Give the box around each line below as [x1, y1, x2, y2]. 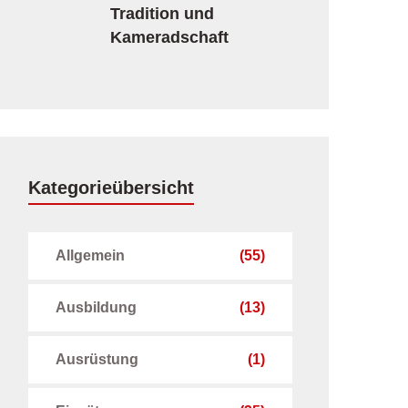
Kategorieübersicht [28, 178, 194, 198]
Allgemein [56, 248, 125, 263]
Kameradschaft [110, 28, 229, 46]
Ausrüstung [56, 352, 138, 367]
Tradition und [110, 5, 214, 23]
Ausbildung [56, 300, 137, 315]
